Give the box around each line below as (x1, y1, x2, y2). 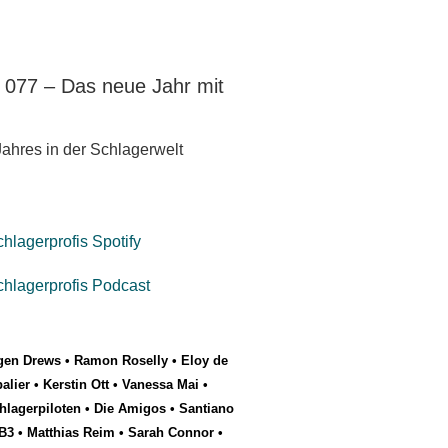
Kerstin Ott (43, 377, 109, 393)
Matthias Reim (27, 425, 115, 441)
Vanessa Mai (122, 377, 199, 393)
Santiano (179, 401, 234, 417)
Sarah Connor (128, 425, 214, 441)
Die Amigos (94, 401, 166, 417)
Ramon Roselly (74, 353, 168, 369)
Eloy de (181, 353, 228, 369)
